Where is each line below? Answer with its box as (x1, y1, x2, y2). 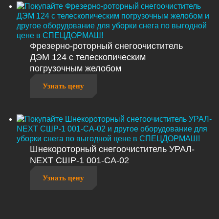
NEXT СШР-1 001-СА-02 (30, 155, 129, 165)
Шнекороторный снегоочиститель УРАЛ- (30, 144, 195, 154)
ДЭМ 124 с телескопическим (30, 52, 146, 62)
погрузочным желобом (30, 63, 121, 73)
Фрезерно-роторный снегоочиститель (30, 41, 183, 51)
